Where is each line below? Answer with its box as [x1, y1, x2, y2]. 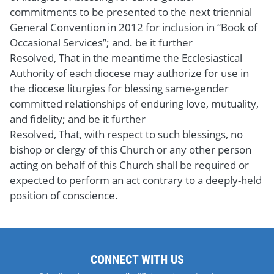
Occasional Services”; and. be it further [10, 35, 193, 50]
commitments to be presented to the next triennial [10, 4, 252, 19]
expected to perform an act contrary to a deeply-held [10, 172, 262, 187]
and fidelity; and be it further [10, 111, 146, 126]
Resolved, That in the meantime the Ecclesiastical [10, 50, 242, 65]
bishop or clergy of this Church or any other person [10, 142, 251, 157]
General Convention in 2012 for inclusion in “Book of [10, 20, 257, 34]
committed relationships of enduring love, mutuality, [10, 96, 259, 111]
